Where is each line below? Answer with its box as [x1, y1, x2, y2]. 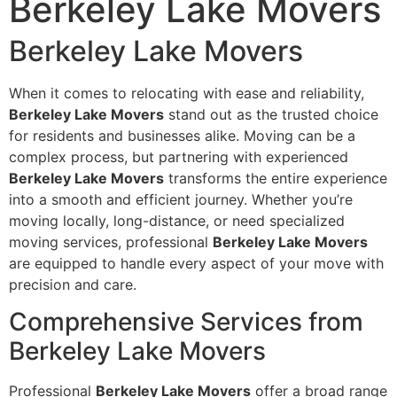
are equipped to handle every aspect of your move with [9, 253, 384, 272]
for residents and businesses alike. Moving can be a [9, 126, 355, 144]
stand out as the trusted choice [164, 105, 378, 123]
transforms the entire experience [164, 168, 387, 187]
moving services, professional [9, 232, 213, 251]
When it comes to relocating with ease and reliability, [9, 83, 364, 102]
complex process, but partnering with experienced [9, 147, 348, 166]
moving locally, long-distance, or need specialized [9, 211, 345, 230]
